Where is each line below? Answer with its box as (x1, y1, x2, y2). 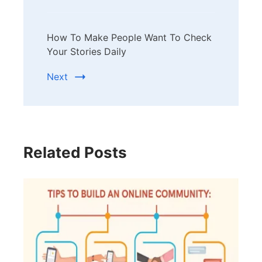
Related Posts (23, 143, 127, 162)
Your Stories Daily (47, 46, 126, 58)
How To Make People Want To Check (47, 32, 212, 44)
